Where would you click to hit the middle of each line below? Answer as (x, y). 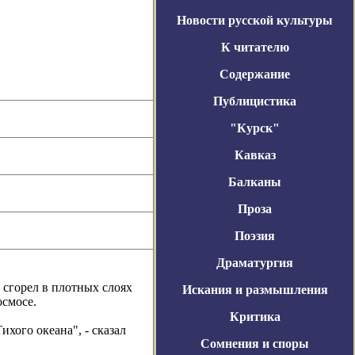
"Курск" (255, 128)
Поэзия (255, 236)
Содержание (255, 74)
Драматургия (255, 263)
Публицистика (255, 101)
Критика (255, 317)
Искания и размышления (255, 290)
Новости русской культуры (255, 20)
